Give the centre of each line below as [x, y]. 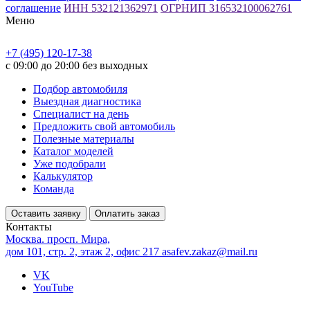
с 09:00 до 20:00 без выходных [77, 65]
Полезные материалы [84, 138]
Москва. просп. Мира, [58, 239]
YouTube [53, 287]
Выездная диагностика [87, 101]
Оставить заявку [46, 213]
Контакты [29, 226]
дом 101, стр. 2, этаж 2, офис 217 [84, 251]
